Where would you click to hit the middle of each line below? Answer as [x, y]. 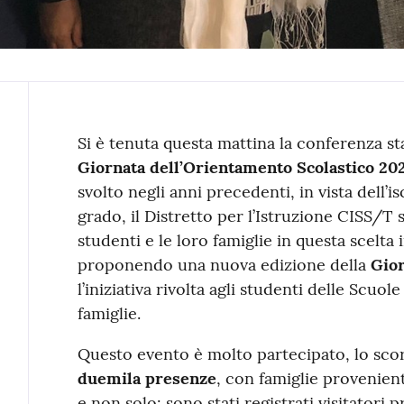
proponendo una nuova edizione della [224, 264]
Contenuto [132, 148]
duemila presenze [147, 378]
